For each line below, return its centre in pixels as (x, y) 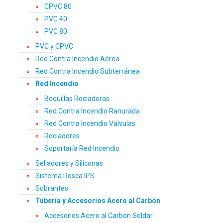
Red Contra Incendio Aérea (77, 59)
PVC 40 (56, 19)
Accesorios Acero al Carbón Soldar (99, 216)
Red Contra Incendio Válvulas (90, 124)
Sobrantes (52, 188)
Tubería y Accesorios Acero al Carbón (98, 201)
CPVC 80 (58, 7)
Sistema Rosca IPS (65, 176)
